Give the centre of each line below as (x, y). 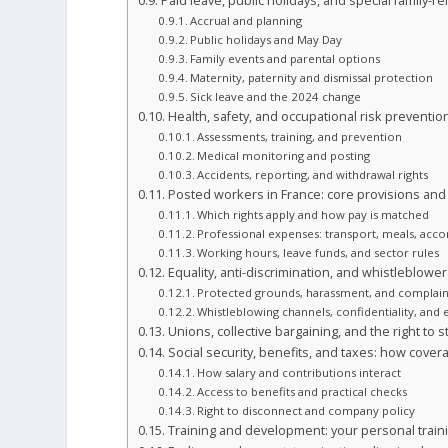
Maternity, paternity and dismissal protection (312, 78)
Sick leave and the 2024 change (276, 97)
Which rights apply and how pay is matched (313, 215)
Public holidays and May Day (266, 40)
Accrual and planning (246, 21)
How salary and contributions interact (299, 373)
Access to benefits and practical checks (302, 392)
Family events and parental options (285, 59)
